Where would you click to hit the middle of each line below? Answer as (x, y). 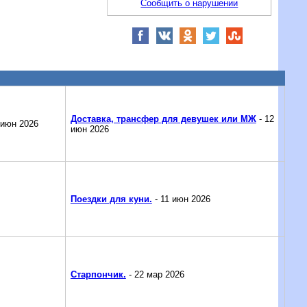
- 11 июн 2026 (181, 199)
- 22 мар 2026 (155, 275)
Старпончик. (98, 275)
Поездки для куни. (111, 199)
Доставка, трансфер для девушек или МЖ (163, 119)
